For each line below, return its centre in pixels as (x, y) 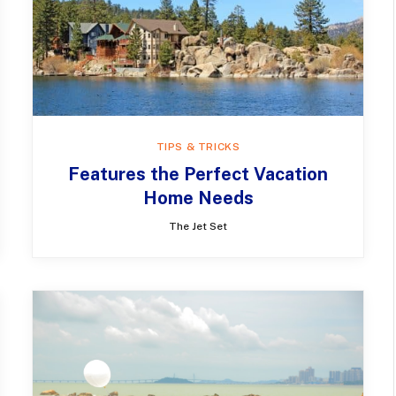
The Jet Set (198, 227)
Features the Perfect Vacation (198, 175)
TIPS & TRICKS (198, 147)
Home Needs (198, 198)
